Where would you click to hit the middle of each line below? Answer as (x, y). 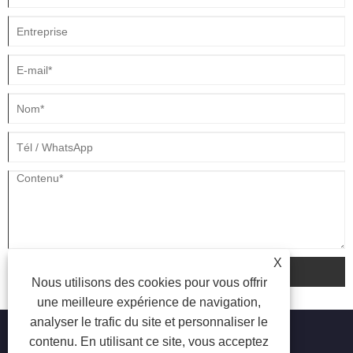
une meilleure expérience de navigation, (149, 302)
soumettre (176, 272)
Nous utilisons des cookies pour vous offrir (149, 282)
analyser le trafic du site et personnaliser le (149, 322)
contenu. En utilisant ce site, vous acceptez (149, 342)
